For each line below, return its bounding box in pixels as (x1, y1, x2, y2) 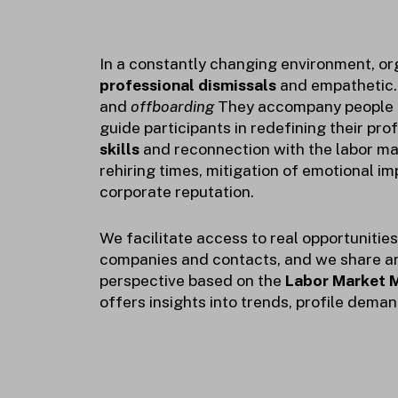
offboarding (131, 96, 214, 115)
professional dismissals (99, 75, 280, 94)
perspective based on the (99, 271, 285, 291)
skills (99, 139, 139, 158)
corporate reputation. (99, 181, 254, 201)
